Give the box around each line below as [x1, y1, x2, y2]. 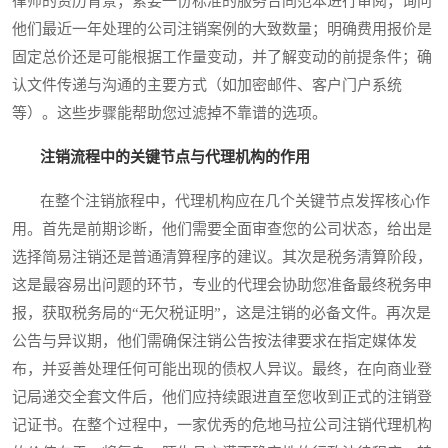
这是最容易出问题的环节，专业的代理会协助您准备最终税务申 [12, 276, 432, 293]
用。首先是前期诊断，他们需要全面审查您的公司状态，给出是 [12, 220, 432, 237]
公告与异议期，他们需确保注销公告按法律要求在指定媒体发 [12, 332, 417, 349]
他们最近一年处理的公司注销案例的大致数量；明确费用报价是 [12, 20, 432, 37]
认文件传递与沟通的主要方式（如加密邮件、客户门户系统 [12, 76, 402, 93]
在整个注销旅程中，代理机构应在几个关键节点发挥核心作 [12, 192, 430, 209]
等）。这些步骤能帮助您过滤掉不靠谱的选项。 [12, 104, 327, 121]
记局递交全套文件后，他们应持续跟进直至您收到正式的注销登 [12, 388, 432, 405]
